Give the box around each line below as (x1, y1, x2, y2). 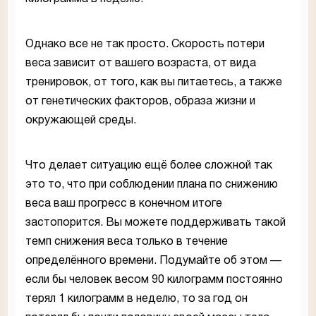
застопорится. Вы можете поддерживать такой (25, 217, 286, 228)
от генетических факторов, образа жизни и (25, 96, 255, 107)
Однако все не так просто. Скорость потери (25, 39, 265, 49)
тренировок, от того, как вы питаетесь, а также (25, 77, 282, 87)
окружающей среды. (25, 115, 136, 126)
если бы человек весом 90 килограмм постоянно (25, 274, 283, 285)
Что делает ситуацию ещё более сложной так (25, 160, 272, 171)
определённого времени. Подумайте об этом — (25, 255, 281, 266)
